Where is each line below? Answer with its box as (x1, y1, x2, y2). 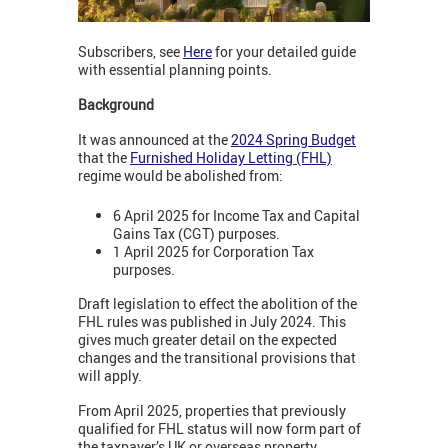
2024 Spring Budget (231, 129, 356, 149)
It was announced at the (78, 129, 231, 149)
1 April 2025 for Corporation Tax (113, 242, 314, 262)
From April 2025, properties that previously (78, 400, 346, 420)
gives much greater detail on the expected (78, 329, 337, 349)
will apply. (78, 365, 142, 385)
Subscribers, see (78, 41, 183, 61)
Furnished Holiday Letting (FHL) (130, 147, 332, 167)
